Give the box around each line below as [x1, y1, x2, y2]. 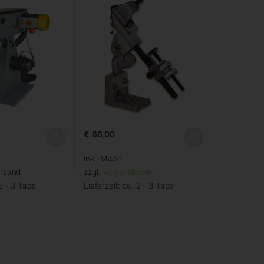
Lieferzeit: [83, 181, 123, 191]
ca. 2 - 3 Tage [122, 181, 174, 191]
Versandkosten [103, 167, 157, 177]
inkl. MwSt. [83, 154, 124, 164]
